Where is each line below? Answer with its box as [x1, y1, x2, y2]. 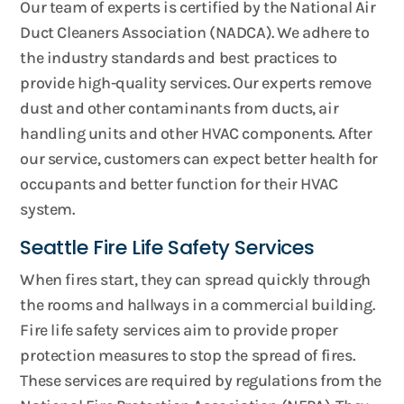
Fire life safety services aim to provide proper [20, 320, 338, 340]
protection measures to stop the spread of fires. [20, 345, 355, 365]
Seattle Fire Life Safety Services [20, 234, 315, 262]
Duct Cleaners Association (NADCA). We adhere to [20, 23, 370, 42]
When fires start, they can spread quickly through [20, 270, 371, 289]
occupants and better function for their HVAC [20, 174, 338, 194]
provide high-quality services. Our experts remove [20, 73, 372, 93]
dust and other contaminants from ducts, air [20, 98, 339, 118]
